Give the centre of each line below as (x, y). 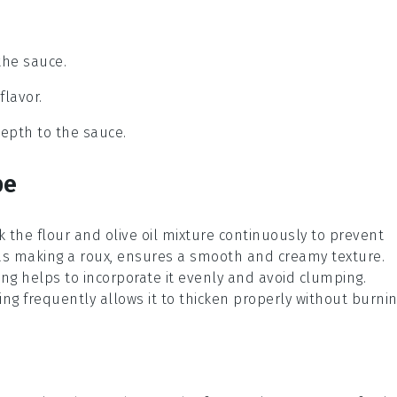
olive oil (131, 236)
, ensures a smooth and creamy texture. (247, 257)
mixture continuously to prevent (271, 236)
